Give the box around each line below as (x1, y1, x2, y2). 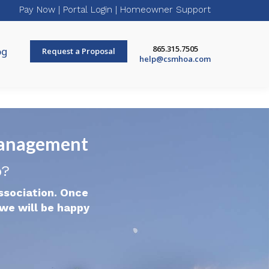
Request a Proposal (42, 45, 115, 56)
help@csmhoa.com (139, 53, 211, 64)
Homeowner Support (120, 4, 211, 15)
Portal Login (63, 4, 112, 15)
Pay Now (19, 4, 55, 15)
